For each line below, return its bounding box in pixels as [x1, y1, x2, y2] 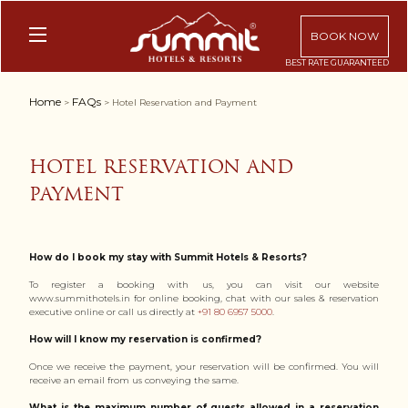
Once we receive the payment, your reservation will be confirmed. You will [29, 361, 379, 372]
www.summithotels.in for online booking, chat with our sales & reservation [29, 292, 379, 304]
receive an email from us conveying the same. [29, 374, 239, 386]
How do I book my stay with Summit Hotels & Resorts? [29, 251, 307, 263]
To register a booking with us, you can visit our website [29, 279, 379, 291]
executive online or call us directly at [29, 306, 198, 318]
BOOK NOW [311, 29, 380, 43]
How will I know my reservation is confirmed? [29, 333, 261, 345]
